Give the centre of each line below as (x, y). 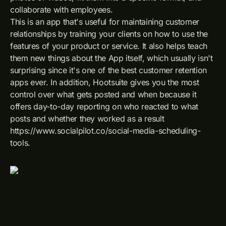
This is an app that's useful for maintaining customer (105, 22)
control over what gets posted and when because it (103, 94)
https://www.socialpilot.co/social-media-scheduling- (105, 131)
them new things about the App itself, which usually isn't (111, 58)
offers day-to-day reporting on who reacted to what (104, 106)
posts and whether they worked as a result (87, 119)
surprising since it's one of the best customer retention (108, 70)
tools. (20, 143)
